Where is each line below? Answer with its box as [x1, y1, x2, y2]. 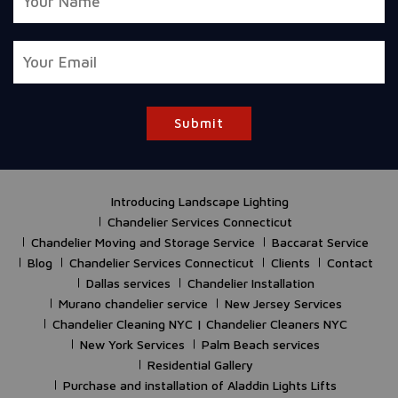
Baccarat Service [272, 234, 369, 250]
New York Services [80, 336, 185, 352]
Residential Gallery [147, 356, 253, 372]
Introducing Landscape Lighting [111, 193, 289, 209]
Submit [174, 115, 224, 131]
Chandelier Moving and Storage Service [31, 234, 255, 250]
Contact [326, 254, 373, 270]
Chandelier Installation [187, 275, 314, 291]
